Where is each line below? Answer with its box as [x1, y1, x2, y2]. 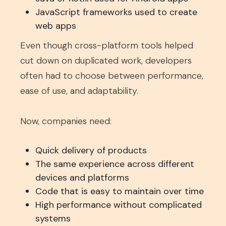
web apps [35, 20, 76, 32]
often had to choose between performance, [20, 70, 203, 82]
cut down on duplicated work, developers [20, 54, 192, 67]
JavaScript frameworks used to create [35, 6, 197, 18]
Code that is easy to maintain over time [35, 185, 204, 197]
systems [35, 212, 71, 224]
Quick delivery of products [35, 144, 147, 156]
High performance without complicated [35, 199, 202, 211]
